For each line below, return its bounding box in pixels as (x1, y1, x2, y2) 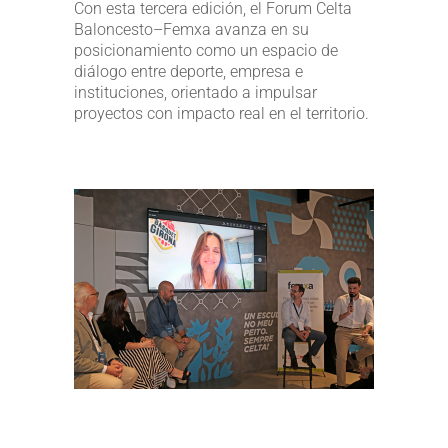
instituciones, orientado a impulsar (74, 82, 317, 102)
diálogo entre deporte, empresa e (74, 61, 303, 81)
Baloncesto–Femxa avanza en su (74, 19, 309, 39)
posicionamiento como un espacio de (74, 40, 338, 60)
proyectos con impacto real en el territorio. (74, 103, 369, 123)
